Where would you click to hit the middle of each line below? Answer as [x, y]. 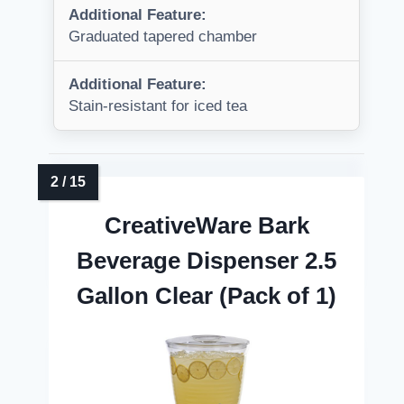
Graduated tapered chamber [163, 37]
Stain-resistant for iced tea [158, 106]
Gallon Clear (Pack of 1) [207, 296]
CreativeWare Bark [207, 226]
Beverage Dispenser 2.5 [207, 261]
